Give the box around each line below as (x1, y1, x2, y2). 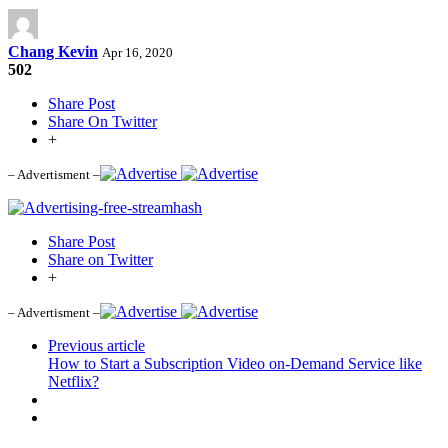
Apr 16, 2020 (102, 44, 173, 60)
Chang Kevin (8, 42, 98, 60)
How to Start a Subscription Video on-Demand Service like (48, 354, 422, 372)
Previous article (48, 336, 145, 354)
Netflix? (48, 372, 99, 390)
